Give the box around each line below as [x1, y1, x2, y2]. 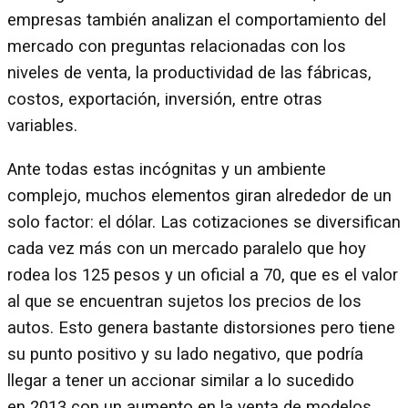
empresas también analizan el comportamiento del [7, 10, 386, 31]
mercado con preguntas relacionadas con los [7, 36, 346, 57]
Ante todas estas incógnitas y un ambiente [7, 159, 326, 179]
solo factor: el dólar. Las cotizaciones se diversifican [7, 212, 401, 232]
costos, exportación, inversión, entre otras [7, 89, 322, 110]
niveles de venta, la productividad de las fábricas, [7, 63, 372, 84]
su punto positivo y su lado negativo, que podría [7, 344, 363, 364]
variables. [7, 116, 87, 137]
